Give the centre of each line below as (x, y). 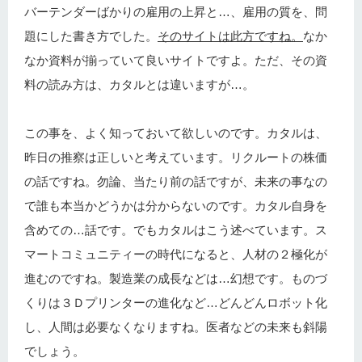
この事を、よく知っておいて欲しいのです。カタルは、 (176, 133)
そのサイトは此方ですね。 (230, 36)
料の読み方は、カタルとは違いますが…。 (139, 85)
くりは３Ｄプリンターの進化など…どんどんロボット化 (176, 303)
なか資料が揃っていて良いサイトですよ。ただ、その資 (176, 61)
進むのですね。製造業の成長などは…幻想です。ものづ (176, 279)
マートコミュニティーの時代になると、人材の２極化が (176, 255)
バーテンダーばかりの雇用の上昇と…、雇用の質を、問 (176, 12)
